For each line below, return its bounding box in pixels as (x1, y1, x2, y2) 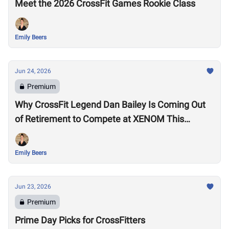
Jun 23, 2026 (15, 183, 51, 190)
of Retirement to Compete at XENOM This (15, 113, 184, 124)
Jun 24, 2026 (15, 67, 51, 75)
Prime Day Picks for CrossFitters (15, 215, 145, 225)
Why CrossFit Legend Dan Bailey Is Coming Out (15, 99, 205, 110)
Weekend (15, 128, 53, 139)
